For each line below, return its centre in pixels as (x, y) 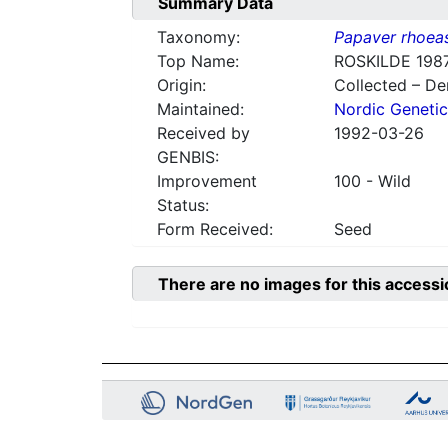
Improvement (207, 181)
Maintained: (200, 109)
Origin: (181, 85)
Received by (203, 133)
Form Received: (215, 229)
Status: (183, 205)
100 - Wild (372, 181)
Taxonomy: (198, 37)
